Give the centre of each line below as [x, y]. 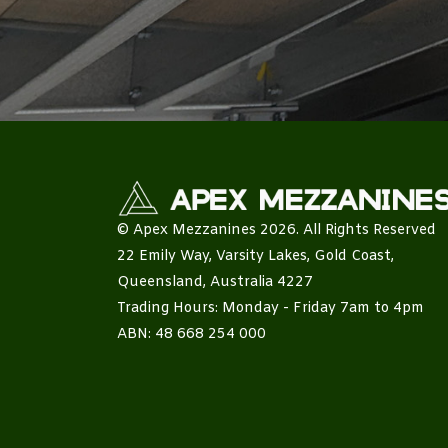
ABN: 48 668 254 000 [191, 334]
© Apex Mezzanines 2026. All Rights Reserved [276, 230]
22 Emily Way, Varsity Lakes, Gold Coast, [255, 256]
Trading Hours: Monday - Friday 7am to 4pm [270, 308]
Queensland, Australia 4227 [215, 282]
